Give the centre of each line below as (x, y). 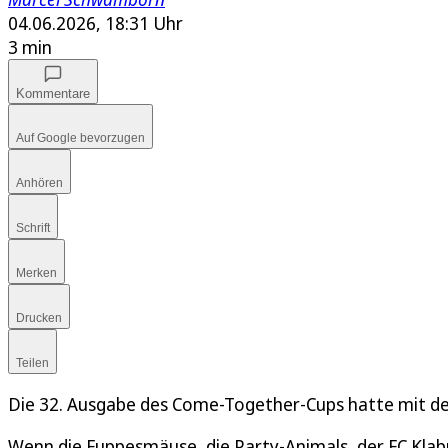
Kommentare (53, 94)
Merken (36, 273)
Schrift (33, 228)
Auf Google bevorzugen (80, 138)
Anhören (39, 183)
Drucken (39, 318)
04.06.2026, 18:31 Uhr (95, 23)
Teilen (32, 363)
